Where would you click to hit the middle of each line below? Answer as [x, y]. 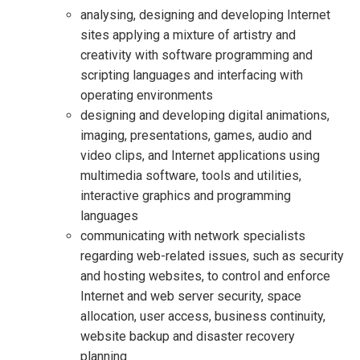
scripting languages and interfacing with [192, 75]
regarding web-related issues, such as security [212, 256]
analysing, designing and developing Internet [205, 15]
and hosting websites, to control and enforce [205, 276]
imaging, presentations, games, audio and [196, 135]
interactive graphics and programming [186, 196]
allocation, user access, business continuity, [203, 316]
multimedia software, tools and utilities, [191, 176]
